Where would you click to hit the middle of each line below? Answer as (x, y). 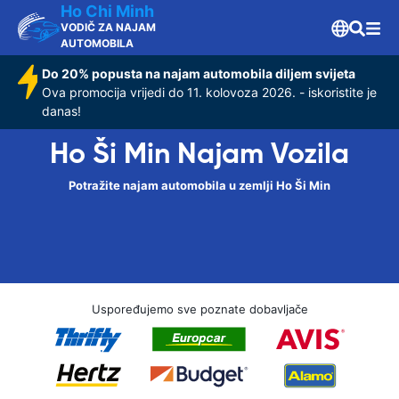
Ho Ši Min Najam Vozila (199, 153)
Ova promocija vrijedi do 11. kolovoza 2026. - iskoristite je (209, 92)
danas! (61, 111)
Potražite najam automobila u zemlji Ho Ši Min (199, 185)
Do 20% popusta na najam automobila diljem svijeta (198, 73)
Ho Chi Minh (107, 11)
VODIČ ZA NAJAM (108, 27)
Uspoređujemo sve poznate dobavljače (199, 309)
